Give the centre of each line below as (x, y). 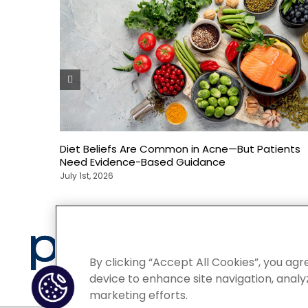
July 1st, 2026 (87, 176)
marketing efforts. (139, 295)
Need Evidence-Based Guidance (143, 162)
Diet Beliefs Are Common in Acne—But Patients (180, 149)
